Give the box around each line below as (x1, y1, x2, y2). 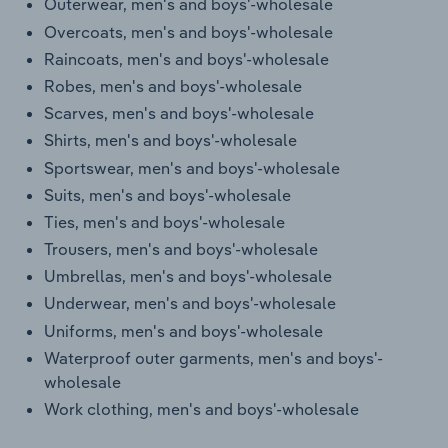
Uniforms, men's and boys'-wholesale (44, 320, 323, 341)
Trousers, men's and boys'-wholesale (44, 239, 318, 260)
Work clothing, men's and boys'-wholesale (44, 399, 359, 420)
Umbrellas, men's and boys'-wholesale (44, 266, 332, 287)
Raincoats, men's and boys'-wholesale (44, 48, 329, 69)
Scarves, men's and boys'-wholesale (44, 103, 314, 124)
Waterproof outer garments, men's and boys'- (44, 347, 383, 368)
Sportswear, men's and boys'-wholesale (44, 157, 340, 178)
